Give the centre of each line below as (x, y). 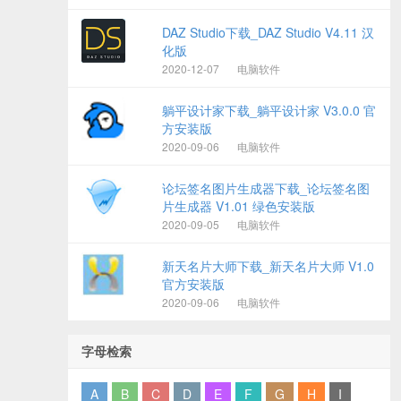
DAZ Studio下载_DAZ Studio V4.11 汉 (268, 32)
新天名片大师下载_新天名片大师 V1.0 (268, 266)
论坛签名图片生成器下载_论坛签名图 (266, 188)
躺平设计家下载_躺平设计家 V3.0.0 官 (269, 110)
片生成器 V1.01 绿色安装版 (239, 206)
